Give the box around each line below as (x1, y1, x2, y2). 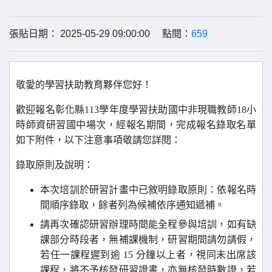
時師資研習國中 (16, 120, 86, 130)
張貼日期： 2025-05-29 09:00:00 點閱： (9, 29, 191, 39)
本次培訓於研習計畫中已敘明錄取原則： (40, 185, 217, 195)
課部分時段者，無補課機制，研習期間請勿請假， (40, 234, 256, 245)
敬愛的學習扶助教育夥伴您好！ (16, 80, 152, 90)
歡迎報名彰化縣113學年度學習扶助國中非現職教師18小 (16, 104, 256, 115)
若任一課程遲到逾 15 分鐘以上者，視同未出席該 (40, 250, 256, 260)
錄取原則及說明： (16, 160, 93, 170)
